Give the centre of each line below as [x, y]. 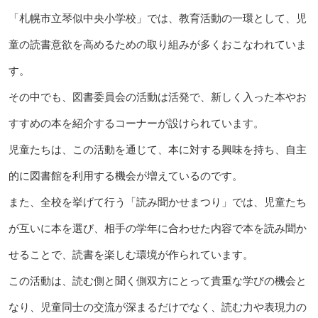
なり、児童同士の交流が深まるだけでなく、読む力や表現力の [157, 307]
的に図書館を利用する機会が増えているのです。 [125, 175]
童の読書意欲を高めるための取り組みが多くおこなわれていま [157, 44]
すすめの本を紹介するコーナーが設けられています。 [136, 123]
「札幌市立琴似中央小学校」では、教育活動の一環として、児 [157, 18]
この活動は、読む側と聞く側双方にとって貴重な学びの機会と [157, 280]
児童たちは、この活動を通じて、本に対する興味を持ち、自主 [157, 149]
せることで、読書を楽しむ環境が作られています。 [131, 254]
